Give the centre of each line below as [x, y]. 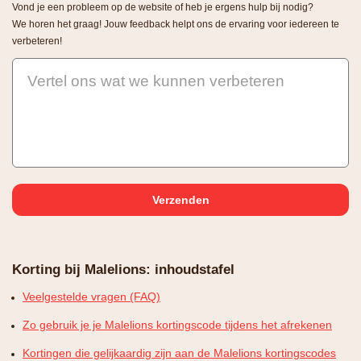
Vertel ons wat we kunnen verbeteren [156, 81]
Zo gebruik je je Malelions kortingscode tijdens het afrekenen [177, 324]
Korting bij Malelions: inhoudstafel [123, 269]
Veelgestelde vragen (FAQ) [91, 296]
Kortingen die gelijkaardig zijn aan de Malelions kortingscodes [179, 353]
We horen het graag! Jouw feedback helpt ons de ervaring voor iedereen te [176, 24]
